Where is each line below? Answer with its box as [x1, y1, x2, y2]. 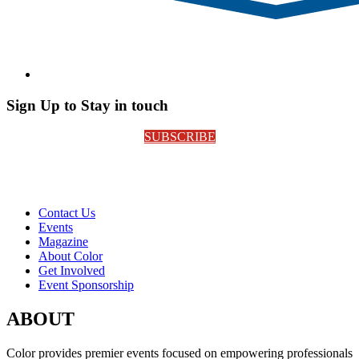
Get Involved [38, 263, 105, 277]
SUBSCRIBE [143, 129, 216, 143]
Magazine [38, 234, 88, 248]
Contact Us [38, 205, 95, 220]
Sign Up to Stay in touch [6, 96, 168, 114]
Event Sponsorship [38, 277, 134, 292]
